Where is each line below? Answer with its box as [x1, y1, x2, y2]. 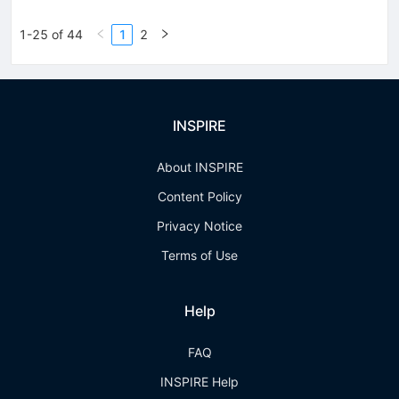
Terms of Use [161, 248, 238, 263]
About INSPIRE [156, 159, 243, 175]
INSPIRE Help [160, 374, 239, 389]
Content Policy [157, 189, 242, 204]
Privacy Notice [157, 218, 242, 233]
